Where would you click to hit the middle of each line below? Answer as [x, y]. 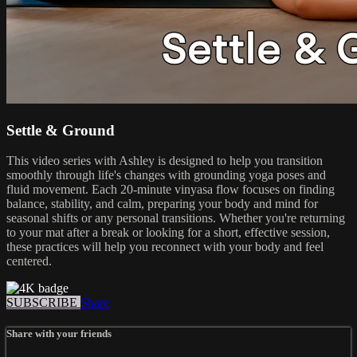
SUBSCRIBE [43, 303]
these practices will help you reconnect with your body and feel [165, 247]
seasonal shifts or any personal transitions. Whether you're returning [176, 218]
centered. [29, 261]
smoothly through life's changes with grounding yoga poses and [166, 175]
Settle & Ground [61, 130]
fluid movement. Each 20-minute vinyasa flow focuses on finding [171, 190]
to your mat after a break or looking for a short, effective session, [168, 233]
